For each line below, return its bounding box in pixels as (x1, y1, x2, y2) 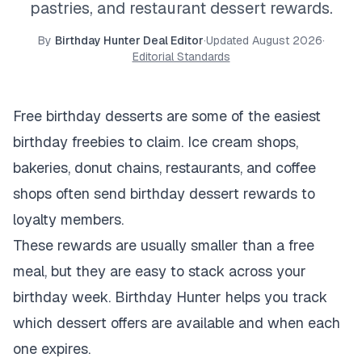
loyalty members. (13, 210, 124, 229)
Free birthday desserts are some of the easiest (13, 107, 321, 125)
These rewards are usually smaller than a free (13, 236, 314, 255)
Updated (205, 33, 249, 48)
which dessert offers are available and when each (13, 314, 340, 332)
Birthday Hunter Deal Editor (54, 33, 204, 48)
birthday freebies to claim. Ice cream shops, (13, 133, 298, 151)
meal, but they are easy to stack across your (13, 262, 306, 280)
